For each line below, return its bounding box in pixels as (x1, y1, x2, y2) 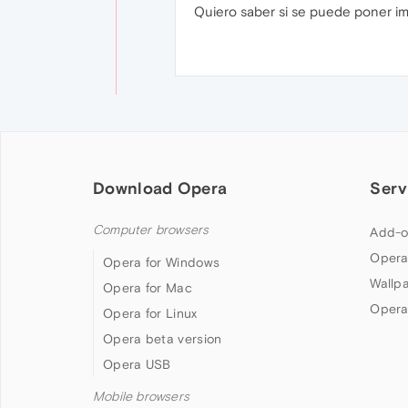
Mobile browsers (93, 389, 189, 404)
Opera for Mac (103, 280, 192, 295)
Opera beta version (103, 331, 222, 346)
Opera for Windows (103, 255, 220, 270)
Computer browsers (93, 222, 209, 238)
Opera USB (103, 357, 171, 372)
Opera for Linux (103, 306, 198, 321)
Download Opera (93, 178, 228, 198)
